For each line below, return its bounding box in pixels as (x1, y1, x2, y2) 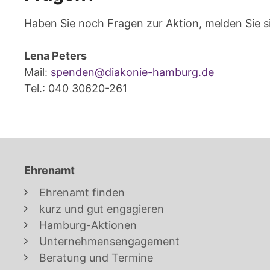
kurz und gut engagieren (39, 202, 164, 215)
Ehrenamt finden (39, 186, 125, 199)
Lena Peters (24, 49, 87, 62)
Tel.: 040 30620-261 (24, 81, 127, 95)
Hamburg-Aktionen (39, 218, 137, 231)
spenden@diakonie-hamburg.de (51, 65, 214, 78)
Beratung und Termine (39, 251, 153, 264)
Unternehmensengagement (39, 234, 180, 248)
